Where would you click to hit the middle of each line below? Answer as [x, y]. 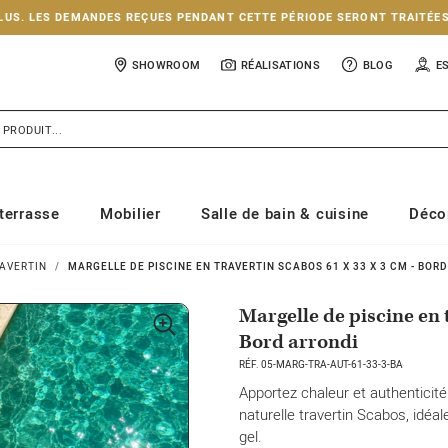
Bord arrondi [298, 342]
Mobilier [130, 214]
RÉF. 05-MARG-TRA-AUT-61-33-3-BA [321, 365]
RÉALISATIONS [280, 64]
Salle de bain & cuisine [284, 214]
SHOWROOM [166, 64]
